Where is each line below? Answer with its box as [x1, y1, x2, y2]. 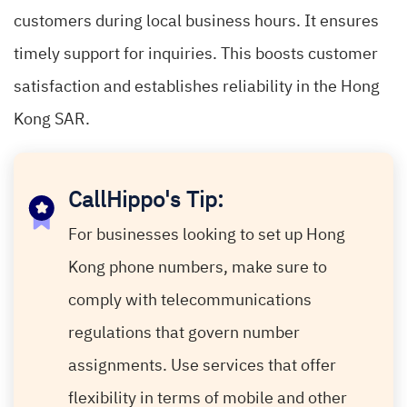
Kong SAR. [14, 112, 90, 129]
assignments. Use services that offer [68, 358, 337, 375]
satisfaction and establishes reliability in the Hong [14, 79, 380, 96]
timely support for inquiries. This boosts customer [14, 46, 378, 64]
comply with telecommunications [68, 293, 313, 310]
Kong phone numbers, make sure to [68, 260, 328, 277]
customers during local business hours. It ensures [14, 14, 379, 31]
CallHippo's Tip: [68, 190, 224, 213]
